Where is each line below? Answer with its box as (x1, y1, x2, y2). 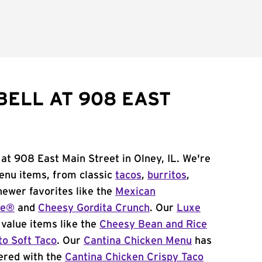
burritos (147, 170, 187, 181)
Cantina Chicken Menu (84, 236, 192, 246)
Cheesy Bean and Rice (99, 219, 207, 230)
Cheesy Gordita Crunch (38, 203, 150, 213)
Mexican (115, 187, 156, 197)
